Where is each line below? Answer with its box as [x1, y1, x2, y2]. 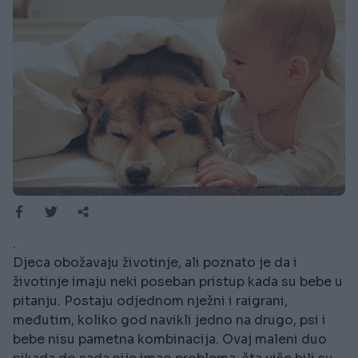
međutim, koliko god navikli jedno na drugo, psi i [13, 312, 326, 329]
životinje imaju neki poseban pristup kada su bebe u [13, 273, 343, 291]
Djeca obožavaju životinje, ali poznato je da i [13, 254, 297, 272]
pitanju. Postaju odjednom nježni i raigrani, [13, 292, 288, 310]
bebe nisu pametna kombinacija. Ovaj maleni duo [13, 331, 327, 348]
